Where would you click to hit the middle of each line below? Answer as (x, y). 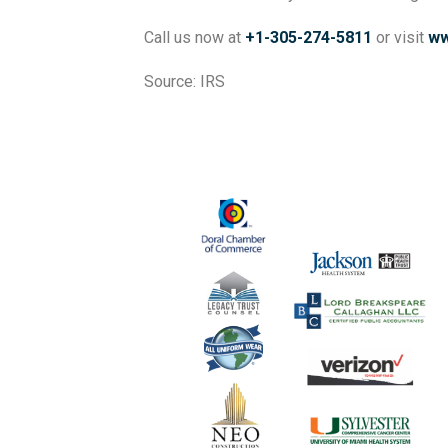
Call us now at (195, 38)
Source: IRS (185, 82)
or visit (400, 38)
